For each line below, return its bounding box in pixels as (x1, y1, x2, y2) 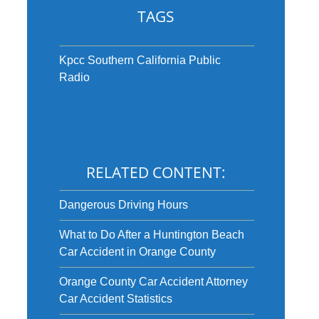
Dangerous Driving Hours (58, 199, 188, 211)
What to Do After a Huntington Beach (58, 229, 244, 241)
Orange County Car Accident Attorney (58, 276, 248, 288)
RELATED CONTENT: (85, 162, 226, 182)
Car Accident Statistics (58, 293, 172, 305)
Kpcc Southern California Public (58, 54, 221, 66)
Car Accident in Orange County (58, 246, 216, 258)
